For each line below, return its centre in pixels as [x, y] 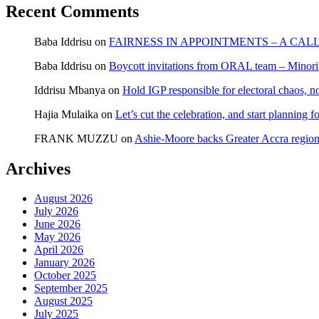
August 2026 [63, 199]
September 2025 [71, 288]
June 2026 [57, 224]
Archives [38, 168]
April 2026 [59, 250]
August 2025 [63, 301]
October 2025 [65, 276]
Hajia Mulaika [66, 114]
